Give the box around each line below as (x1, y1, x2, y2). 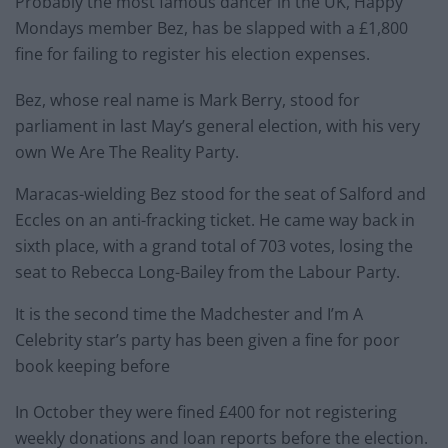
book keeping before (15, 354, 170, 377)
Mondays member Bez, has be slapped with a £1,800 (15, 16, 408, 39)
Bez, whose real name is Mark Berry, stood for (15, 88, 360, 111)
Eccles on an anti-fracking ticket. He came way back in (15, 208, 415, 231)
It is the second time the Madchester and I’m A (15, 302, 363, 325)
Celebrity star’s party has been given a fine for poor (15, 328, 400, 351)
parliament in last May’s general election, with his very (15, 114, 420, 137)
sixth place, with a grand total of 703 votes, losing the (15, 234, 413, 257)
